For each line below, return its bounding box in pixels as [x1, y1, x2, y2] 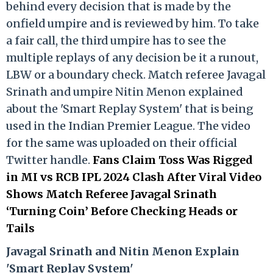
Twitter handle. [6, 152, 93, 167]
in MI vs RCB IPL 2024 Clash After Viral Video [6, 169, 261, 184]
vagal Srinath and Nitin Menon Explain [16, 244, 239, 258]
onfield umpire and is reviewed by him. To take [6, 16, 259, 30]
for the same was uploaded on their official [6, 135, 237, 150]
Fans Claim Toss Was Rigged [93, 152, 253, 167]
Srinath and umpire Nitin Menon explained [6, 84, 243, 99]
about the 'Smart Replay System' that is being [6, 101, 253, 116]
